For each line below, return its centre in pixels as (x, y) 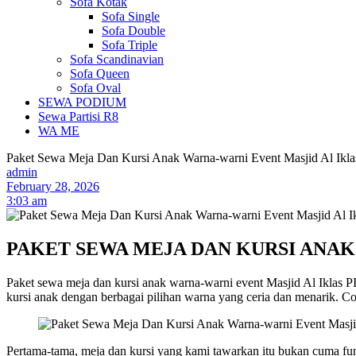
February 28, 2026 (53, 186)
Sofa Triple (130, 45)
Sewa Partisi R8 (78, 116)
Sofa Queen (100, 74)
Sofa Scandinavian (117, 59)
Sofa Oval (95, 88)
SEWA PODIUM (82, 102)
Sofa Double (133, 31)
